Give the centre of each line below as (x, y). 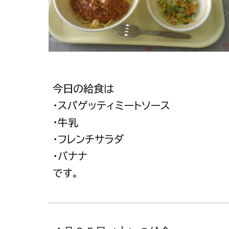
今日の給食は (83, 88)
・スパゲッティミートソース (111, 105)
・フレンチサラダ (88, 139)
